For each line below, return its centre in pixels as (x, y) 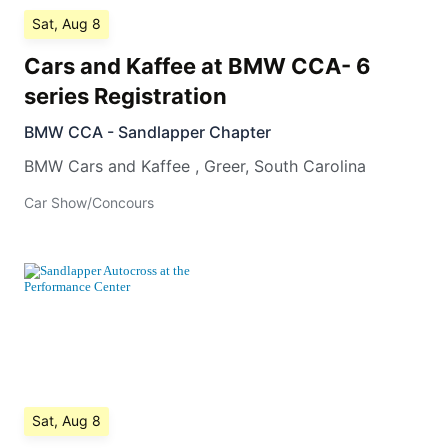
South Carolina (310, 166)
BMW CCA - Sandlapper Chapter (147, 132)
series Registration (125, 96)
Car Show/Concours (89, 203)
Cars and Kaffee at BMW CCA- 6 (197, 66)
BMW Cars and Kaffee (107, 166)
